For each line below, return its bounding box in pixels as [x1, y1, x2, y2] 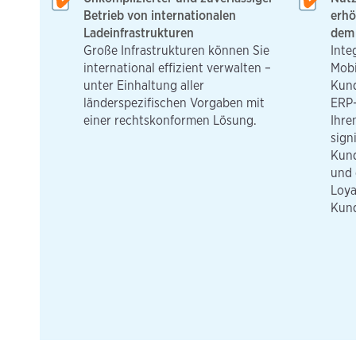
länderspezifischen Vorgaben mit [83, 95, 265, 110]
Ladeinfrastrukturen [83, 25, 194, 41]
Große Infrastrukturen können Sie [83, 42, 269, 58]
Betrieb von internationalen [83, 7, 236, 23]
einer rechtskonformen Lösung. [83, 112, 257, 128]
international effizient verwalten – [83, 60, 271, 75]
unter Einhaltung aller [83, 77, 204, 93]
